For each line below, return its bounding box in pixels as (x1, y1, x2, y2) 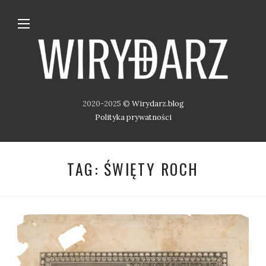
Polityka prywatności (94, 112, 172, 123)
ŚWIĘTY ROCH (103, 157, 199, 180)
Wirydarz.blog (131, 99, 184, 109)
